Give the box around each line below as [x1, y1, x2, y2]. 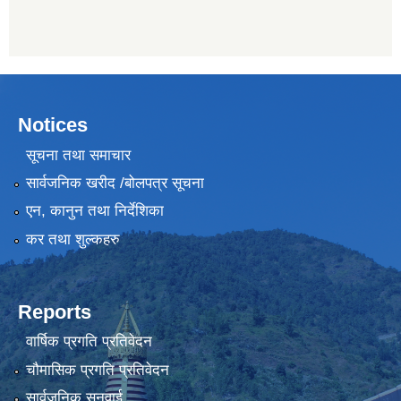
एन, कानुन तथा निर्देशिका [25, 202, 164, 220]
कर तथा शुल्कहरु [25, 230, 120, 248]
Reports [18, 300, 91, 323]
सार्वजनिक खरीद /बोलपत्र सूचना [25, 174, 204, 192]
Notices [18, 114, 88, 137]
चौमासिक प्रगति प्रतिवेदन [25, 361, 169, 379]
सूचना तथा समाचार [25, 146, 131, 164]
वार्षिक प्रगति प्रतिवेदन [25, 333, 152, 351]
